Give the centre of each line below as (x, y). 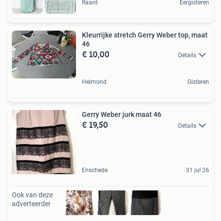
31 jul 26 (198, 170)
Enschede (95, 170)
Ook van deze (32, 195)
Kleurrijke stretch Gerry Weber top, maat (145, 35)
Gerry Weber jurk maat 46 (122, 115)
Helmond (94, 82)
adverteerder (31, 204)
